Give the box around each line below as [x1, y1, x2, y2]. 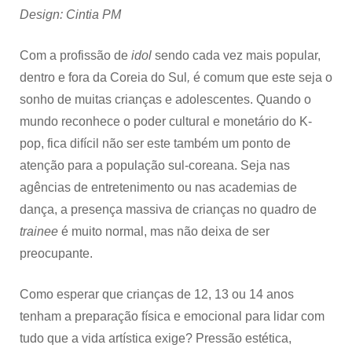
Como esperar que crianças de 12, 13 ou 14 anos [20, 287, 294, 301]
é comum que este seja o [193, 70, 332, 84]
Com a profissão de [20, 48, 131, 62]
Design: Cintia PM [20, 7, 121, 21]
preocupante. [20, 246, 96, 260]
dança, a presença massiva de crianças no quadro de [20, 202, 317, 216]
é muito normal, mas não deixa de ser [61, 224, 269, 238]
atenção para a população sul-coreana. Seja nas [20, 158, 290, 172]
